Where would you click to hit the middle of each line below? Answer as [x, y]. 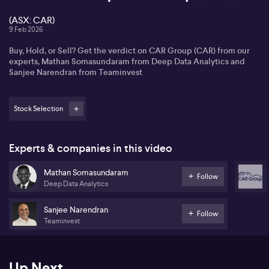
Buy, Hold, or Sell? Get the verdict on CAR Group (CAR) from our [129, 50]
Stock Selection [38, 109]
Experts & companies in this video [91, 148]
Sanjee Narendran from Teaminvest [76, 72]
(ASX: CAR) [32, 20]
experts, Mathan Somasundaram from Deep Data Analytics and [127, 61]
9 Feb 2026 [26, 29]
